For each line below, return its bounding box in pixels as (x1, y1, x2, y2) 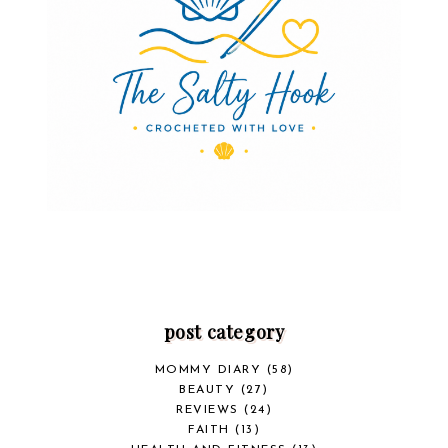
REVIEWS (176, 404, 239, 417)
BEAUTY (179, 384, 236, 397)
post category (163, 320, 285, 345)
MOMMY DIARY (154, 364, 261, 377)
